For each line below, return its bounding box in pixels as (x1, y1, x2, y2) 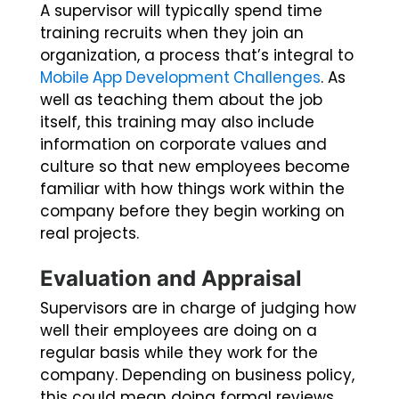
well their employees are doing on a (40, 320, 317, 342)
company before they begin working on (40, 200, 345, 223)
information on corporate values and (40, 134, 327, 156)
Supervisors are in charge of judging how (40, 297, 356, 320)
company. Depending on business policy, (40, 364, 354, 387)
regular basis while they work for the (40, 342, 318, 364)
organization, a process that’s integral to (40, 45, 354, 67)
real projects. (40, 223, 139, 245)
